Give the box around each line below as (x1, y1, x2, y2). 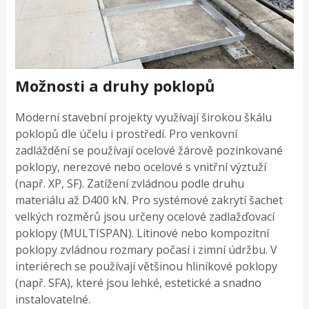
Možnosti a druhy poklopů (15, 75, 215, 97)
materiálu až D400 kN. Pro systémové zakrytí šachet (15, 192, 283, 208)
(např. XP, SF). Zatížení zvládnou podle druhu (15, 176, 245, 192)
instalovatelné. (15, 292, 91, 308)
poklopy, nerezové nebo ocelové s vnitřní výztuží (15, 159, 267, 175)
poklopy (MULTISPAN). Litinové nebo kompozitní (15, 226, 270, 241)
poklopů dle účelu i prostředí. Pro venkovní (15, 126, 238, 142)
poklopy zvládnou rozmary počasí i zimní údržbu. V (15, 242, 278, 258)
